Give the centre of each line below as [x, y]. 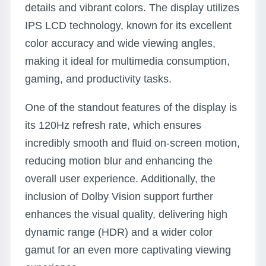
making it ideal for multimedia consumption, [127, 61]
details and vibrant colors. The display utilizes [132, 8]
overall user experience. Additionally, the [120, 179]
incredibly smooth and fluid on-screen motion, [132, 143]
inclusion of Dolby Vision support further [119, 197]
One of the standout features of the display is [131, 107]
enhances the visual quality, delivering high [126, 214]
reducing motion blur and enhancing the [119, 161]
